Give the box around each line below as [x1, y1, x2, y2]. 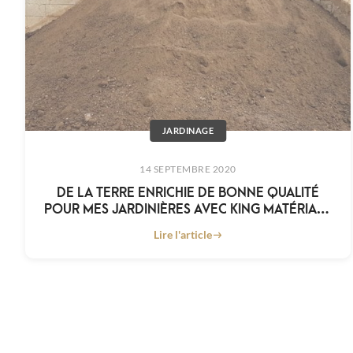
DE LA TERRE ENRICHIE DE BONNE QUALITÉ [57, 181, 320, 202]
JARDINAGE [162, 125, 214, 136]
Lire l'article [153, 228, 212, 242]
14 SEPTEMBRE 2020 [139, 163, 236, 176]
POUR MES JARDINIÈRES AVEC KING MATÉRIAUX [43, 198, 333, 218]
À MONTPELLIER [139, 214, 237, 235]
